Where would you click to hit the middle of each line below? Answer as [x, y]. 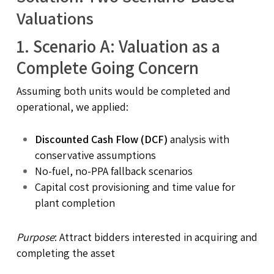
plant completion [75, 202]
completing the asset [65, 253]
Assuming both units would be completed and [123, 91]
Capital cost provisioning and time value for [135, 187]
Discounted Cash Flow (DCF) [101, 139]
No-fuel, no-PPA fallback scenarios [113, 171]
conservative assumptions [95, 155]
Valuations [55, 18]
